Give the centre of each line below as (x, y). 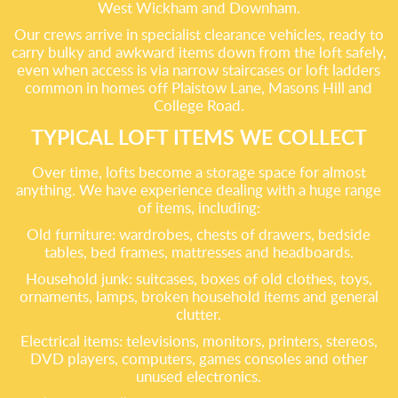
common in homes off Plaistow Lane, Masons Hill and (199, 88)
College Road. (199, 105)
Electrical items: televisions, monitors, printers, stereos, (199, 341)
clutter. (199, 314)
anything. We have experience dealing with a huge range (199, 190)
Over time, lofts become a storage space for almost (199, 172)
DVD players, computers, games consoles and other (199, 358)
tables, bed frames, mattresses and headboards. (199, 252)
